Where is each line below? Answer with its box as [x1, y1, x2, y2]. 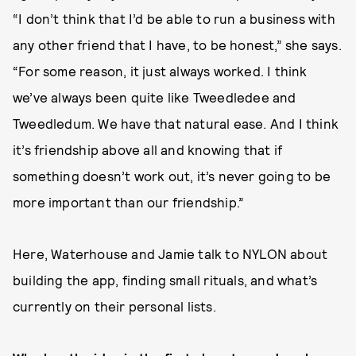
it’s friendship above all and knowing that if [13, 141, 283, 157]
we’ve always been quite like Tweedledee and [13, 89, 296, 105]
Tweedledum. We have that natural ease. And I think [13, 115, 339, 131]
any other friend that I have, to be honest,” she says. [13, 37, 342, 52]
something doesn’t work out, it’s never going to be [13, 168, 331, 184]
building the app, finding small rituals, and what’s [13, 272, 318, 288]
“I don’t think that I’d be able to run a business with [13, 10, 335, 26]
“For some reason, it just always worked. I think [13, 63, 308, 79]
